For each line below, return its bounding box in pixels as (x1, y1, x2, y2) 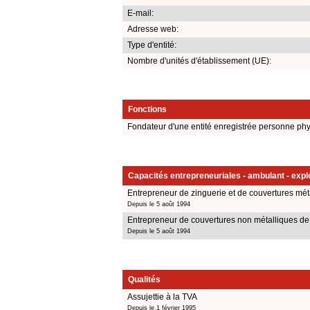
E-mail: (127, 8, 154, 18)
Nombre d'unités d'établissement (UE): (127, 55, 271, 66)
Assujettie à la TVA (127, 291, 197, 302)
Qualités (128, 274, 161, 284)
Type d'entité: (127, 39, 176, 50)
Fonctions (128, 104, 167, 114)
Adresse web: (127, 24, 179, 34)
